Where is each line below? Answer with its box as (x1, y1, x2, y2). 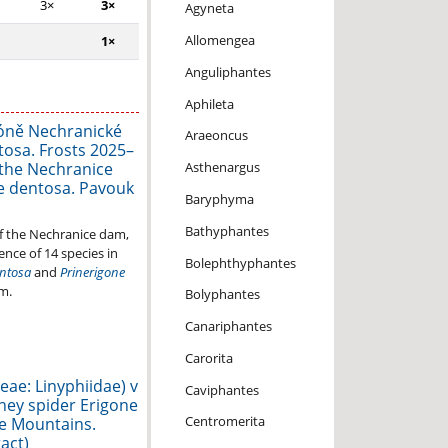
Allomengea (184, 31, 255, 50)
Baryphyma (184, 189, 254, 208)
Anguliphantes (184, 62, 271, 81)
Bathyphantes (184, 221, 269, 240)
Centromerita (184, 412, 265, 431)
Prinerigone (59, 263, 125, 282)
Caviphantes (184, 380, 259, 399)
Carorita (184, 348, 233, 367)
